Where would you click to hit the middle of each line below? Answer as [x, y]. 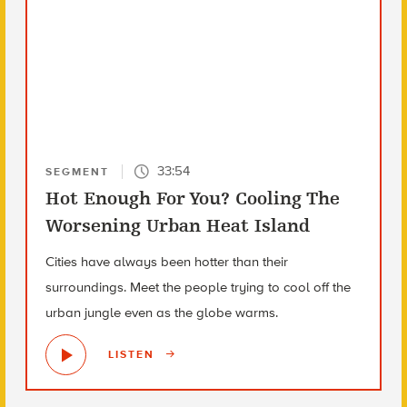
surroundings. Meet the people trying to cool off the [198, 287]
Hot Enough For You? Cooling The [192, 198]
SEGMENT [77, 171]
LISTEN [133, 355]
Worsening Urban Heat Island [177, 225]
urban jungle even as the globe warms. [161, 312]
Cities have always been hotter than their [166, 261]
